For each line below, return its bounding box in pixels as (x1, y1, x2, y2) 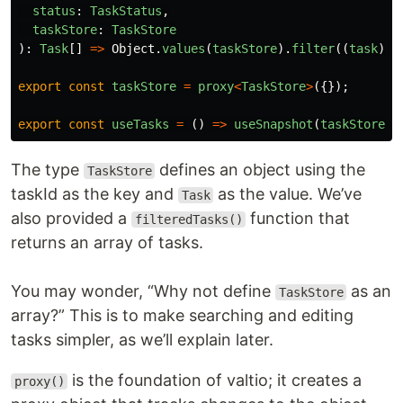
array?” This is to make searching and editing (11, 305, 354, 325)
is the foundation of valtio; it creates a (67, 370, 363, 390)
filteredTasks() (134, 211, 243, 227)
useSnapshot (234, 116, 313, 131)
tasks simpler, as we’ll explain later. (11, 329, 273, 349)
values (162, 40, 205, 56)
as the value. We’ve (213, 184, 363, 203)
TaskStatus (90, 3, 162, 18)
